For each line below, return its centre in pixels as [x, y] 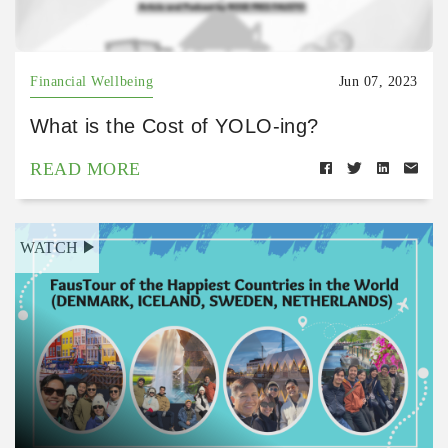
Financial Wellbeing [92, 81]
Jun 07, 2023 [378, 81]
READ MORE [85, 169]
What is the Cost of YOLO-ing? [174, 126]
